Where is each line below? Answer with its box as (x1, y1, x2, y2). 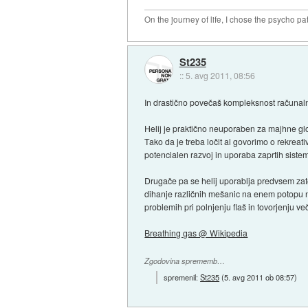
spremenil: (164, 271, 201, 283)
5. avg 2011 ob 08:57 (224, 271, 295, 283)
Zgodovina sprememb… (144, 256, 225, 267)
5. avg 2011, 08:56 (185, 69, 255, 82)
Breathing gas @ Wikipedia (144, 227, 248, 239)
